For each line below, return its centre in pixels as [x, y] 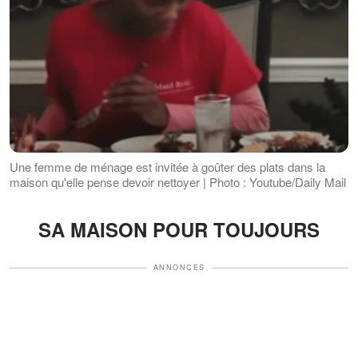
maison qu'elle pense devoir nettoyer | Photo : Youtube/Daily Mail [178, 182]
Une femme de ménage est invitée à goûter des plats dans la [167, 167]
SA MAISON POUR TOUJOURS [179, 230]
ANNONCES [179, 268]
